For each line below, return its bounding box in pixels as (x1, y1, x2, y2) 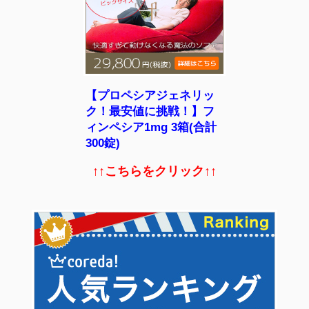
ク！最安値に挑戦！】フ (86, 105, 215, 119)
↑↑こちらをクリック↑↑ (92, 163, 217, 178)
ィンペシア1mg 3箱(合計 (86, 121, 217, 134)
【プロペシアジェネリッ (86, 89, 215, 103)
